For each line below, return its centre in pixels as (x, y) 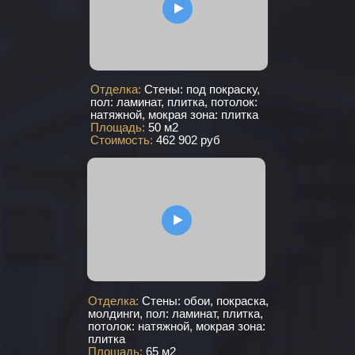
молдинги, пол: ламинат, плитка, (176, 313)
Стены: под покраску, (202, 89)
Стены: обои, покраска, (205, 301)
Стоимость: (123, 140)
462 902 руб (188, 140)
